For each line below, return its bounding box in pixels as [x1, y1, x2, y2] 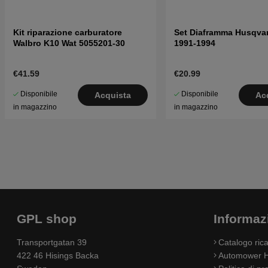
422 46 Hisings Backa [17, 251, 99, 261]
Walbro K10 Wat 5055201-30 [13, 38, 125, 48]
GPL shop [17, 211, 77, 226]
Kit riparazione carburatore [13, 28, 122, 38]
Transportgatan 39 [17, 237, 87, 248]
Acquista [94, 90, 131, 100]
